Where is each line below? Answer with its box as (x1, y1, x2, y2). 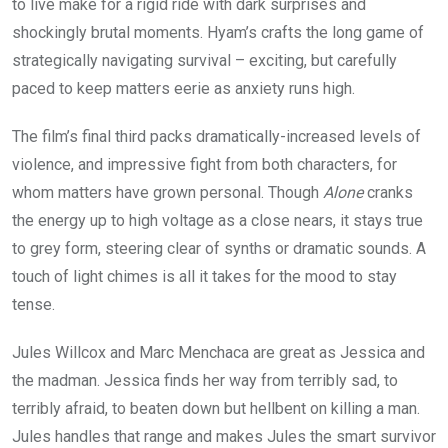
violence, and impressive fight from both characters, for (12, 155, 397, 175)
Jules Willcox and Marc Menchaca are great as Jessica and (12, 343, 425, 363)
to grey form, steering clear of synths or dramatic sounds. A (12, 239, 426, 259)
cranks (363, 183, 413, 203)
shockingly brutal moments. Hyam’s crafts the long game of (12, 23, 424, 43)
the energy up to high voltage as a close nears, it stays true (12, 211, 423, 231)
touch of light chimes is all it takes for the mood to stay (12, 267, 397, 287)
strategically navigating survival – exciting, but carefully (12, 51, 397, 71)
